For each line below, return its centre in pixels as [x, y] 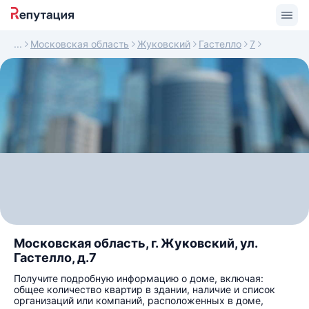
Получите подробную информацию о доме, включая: [139, 278]
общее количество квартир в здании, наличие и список [144, 289]
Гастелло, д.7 [55, 258]
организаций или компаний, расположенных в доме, [139, 300]
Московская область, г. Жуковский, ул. [136, 243]
